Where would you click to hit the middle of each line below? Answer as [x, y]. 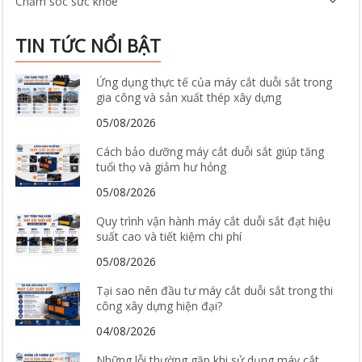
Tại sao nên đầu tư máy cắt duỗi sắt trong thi [215, 290]
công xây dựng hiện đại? [160, 305]
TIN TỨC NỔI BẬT [88, 45]
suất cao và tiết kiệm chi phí [169, 236]
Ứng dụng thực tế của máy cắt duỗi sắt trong [215, 82]
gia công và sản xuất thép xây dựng [189, 97]
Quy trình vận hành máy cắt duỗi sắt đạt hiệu [214, 221]
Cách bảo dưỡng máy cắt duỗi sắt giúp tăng [210, 151]
